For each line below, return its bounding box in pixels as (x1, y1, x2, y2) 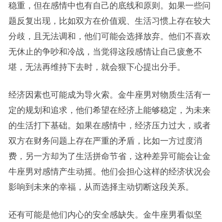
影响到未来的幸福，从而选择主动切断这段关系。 (8, 182, 194, 191)
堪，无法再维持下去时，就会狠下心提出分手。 (8, 62, 185, 71)
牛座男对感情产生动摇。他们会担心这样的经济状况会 (8, 166, 211, 176)
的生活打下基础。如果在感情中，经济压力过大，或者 (8, 120, 211, 130)
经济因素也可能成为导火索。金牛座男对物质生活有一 (8, 90, 211, 99)
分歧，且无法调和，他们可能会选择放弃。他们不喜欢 (8, 31, 211, 41)
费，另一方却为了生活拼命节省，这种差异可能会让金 (8, 151, 211, 161)
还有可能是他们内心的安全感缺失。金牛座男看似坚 (8, 210, 202, 219)
